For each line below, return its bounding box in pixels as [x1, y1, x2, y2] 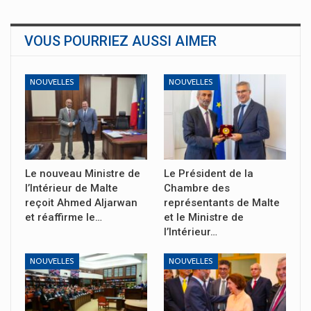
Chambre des [164, 181, 230, 194]
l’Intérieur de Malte [25, 181, 118, 194]
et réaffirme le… [25, 210, 102, 224]
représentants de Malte [164, 196, 280, 209]
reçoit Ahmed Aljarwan [25, 196, 137, 209]
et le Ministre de [164, 210, 244, 224]
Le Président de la [164, 167, 253, 180]
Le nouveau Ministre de [25, 167, 140, 180]
